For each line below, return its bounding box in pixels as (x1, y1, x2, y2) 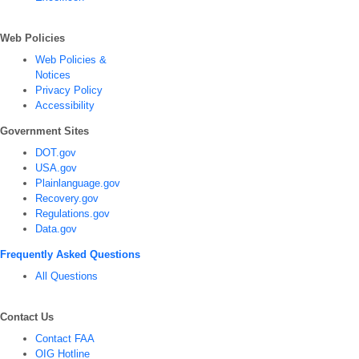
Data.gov (35, 222, 77, 235)
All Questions (35, 269, 98, 282)
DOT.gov (35, 146, 76, 159)
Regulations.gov (35, 207, 110, 220)
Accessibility (35, 99, 95, 111)
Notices (35, 68, 71, 81)
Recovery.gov (35, 192, 99, 204)
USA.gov (35, 161, 77, 174)
